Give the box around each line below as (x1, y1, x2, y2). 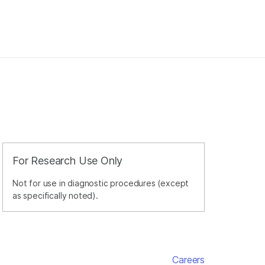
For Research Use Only (12, 154, 123, 167)
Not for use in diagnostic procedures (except (12, 178, 189, 188)
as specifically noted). (12, 190, 98, 201)
